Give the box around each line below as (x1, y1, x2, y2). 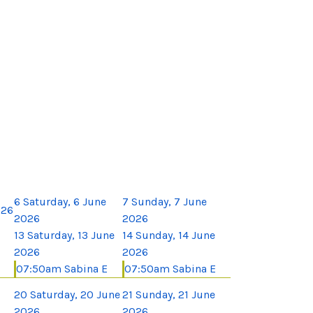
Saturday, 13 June (27, 228, 115, 242)
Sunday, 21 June (136, 287, 215, 301)
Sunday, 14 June (136, 228, 215, 242)
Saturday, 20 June (30, 287, 120, 301)
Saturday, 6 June (23, 194, 106, 208)
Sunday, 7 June (131, 194, 207, 208)
